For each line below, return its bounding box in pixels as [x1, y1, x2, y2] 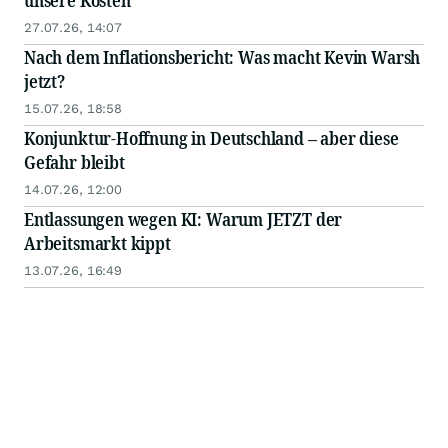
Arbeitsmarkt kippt [24, 231, 171, 256]
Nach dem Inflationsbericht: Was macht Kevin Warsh [24, 45, 421, 70]
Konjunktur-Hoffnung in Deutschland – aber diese [24, 126, 399, 151]
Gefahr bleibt [24, 150, 125, 175]
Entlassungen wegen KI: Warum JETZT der [24, 207, 343, 232]
